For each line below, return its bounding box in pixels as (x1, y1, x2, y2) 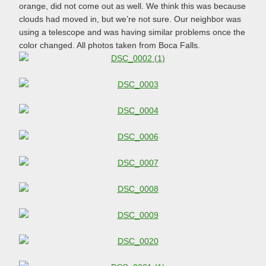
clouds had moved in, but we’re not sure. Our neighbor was (19, 14, 241, 24)
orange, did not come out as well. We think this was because (19, 1, 246, 11)
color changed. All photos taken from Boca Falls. (19, 40, 200, 50)
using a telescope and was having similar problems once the (19, 27, 245, 37)
